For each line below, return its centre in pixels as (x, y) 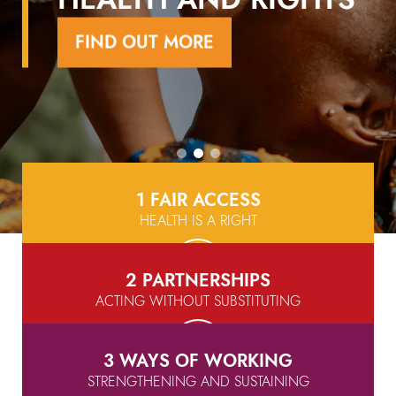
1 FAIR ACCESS (198, 200)
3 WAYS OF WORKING (198, 361)
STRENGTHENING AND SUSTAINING (198, 381)
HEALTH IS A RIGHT (198, 221)
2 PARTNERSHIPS (198, 281)
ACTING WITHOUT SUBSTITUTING (198, 301)
